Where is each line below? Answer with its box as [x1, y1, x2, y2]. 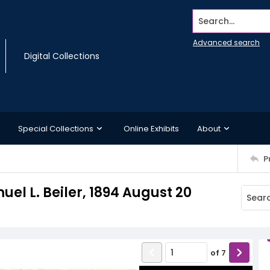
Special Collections [18, 122, 93, 134]
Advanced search [193, 37, 260, 48]
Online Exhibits [124, 122, 179, 134]
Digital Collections [24, 50, 99, 62]
